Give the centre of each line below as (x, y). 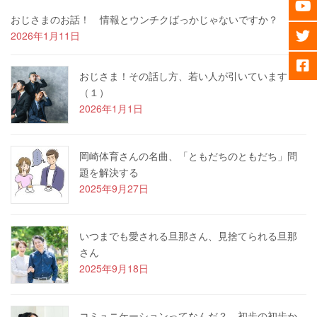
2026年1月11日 (45, 35)
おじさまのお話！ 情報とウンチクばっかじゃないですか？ (144, 19)
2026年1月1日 (111, 108)
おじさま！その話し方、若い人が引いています (183, 75)
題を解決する (109, 172)
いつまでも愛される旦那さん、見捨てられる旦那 (188, 235)
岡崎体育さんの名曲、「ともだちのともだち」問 (188, 155)
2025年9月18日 (114, 268)
